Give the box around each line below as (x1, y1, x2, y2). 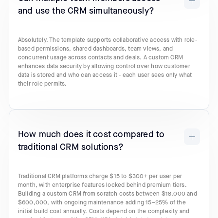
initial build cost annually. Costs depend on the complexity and (18, 207, 190, 215)
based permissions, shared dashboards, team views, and (18, 45, 173, 53)
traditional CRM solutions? (18, 142, 124, 153)
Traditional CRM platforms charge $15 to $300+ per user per (18, 172, 182, 180)
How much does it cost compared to (18, 129, 165, 140)
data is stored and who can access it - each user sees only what (18, 72, 192, 79)
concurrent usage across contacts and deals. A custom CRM (18, 54, 183, 62)
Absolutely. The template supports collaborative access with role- (18, 36, 197, 44)
